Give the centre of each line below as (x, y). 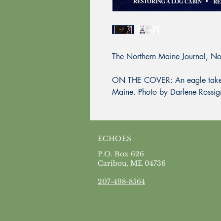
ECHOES (115, 138)
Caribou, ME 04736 (132, 163)
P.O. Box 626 (121, 154)
